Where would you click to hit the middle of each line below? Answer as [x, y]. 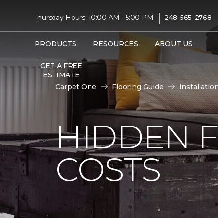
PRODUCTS [55, 44]
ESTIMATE [61, 75]
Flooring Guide [138, 87]
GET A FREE [61, 65]
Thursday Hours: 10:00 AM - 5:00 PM [94, 17]
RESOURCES [115, 44]
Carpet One [76, 87]
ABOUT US [173, 44]
